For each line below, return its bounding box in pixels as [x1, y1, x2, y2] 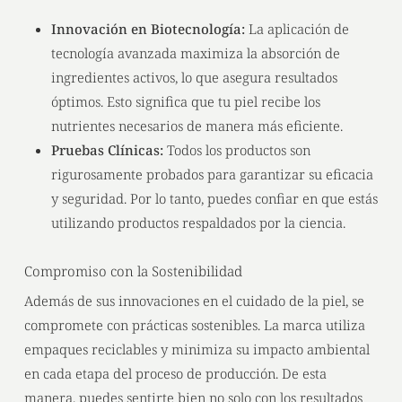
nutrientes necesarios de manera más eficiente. [50, 117, 343, 135]
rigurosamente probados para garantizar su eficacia [50, 165, 373, 183]
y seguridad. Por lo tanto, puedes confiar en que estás [50, 189, 378, 207]
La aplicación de [244, 20, 349, 38]
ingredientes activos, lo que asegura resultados [50, 68, 337, 86]
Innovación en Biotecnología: [50, 20, 245, 38]
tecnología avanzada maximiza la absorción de [50, 44, 340, 62]
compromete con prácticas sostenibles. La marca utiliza [23, 316, 365, 334]
